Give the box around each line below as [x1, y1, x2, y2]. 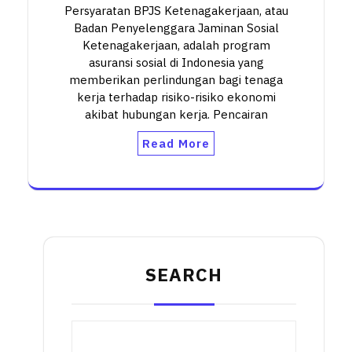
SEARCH [145, 262, 222, 287]
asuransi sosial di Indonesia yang [88, 55, 264, 71]
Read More [142, 136, 210, 152]
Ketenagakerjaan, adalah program [82, 38, 270, 53]
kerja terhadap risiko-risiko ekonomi [76, 90, 276, 105]
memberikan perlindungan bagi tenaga [69, 72, 283, 88]
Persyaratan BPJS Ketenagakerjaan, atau [64, 3, 288, 19]
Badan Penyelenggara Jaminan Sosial [73, 20, 279, 36]
